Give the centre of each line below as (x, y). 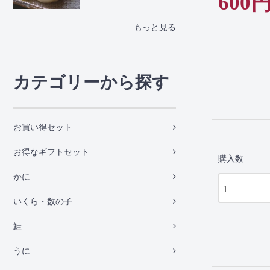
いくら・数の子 (43, 202)
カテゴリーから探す (91, 83)
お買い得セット (43, 127)
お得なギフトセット (51, 152)
